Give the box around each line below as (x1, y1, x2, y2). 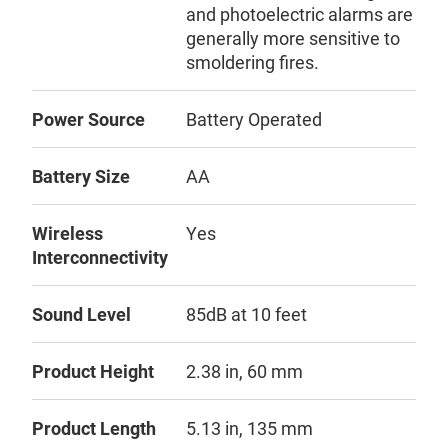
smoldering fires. (186, 50, 319, 74)
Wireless (32, 221, 103, 245)
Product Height (32, 359, 154, 383)
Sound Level (32, 302, 131, 326)
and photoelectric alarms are (186, 2, 413, 26)
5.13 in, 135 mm (186, 416, 313, 440)
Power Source (32, 107, 145, 131)
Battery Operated (186, 107, 322, 131)
